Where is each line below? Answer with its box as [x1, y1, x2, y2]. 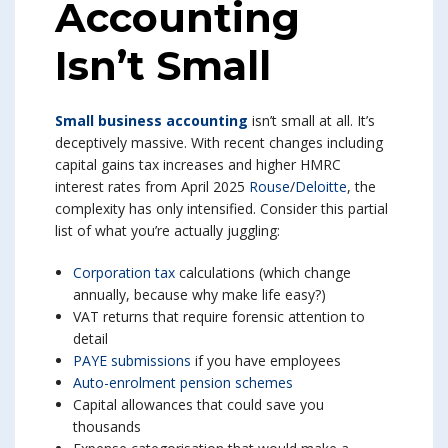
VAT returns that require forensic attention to [73, 307, 365, 327]
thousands [73, 417, 141, 437]
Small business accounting [55, 111, 248, 131]
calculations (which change [175, 263, 351, 283]
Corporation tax [73, 263, 175, 283]
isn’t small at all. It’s [248, 111, 375, 131]
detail [73, 329, 108, 349]
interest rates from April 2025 [55, 177, 249, 197]
